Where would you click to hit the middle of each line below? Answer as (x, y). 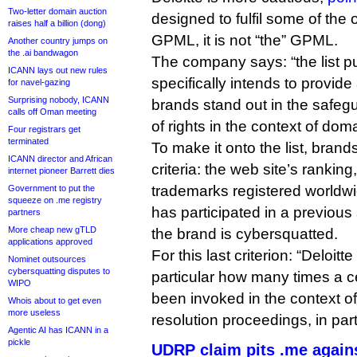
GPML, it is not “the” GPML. (245, 40)
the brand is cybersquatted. (245, 234)
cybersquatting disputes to (59, 271)
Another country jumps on (58, 41)
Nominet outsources (47, 259)
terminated (28, 141)
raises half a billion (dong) (57, 23)
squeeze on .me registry (55, 200)
